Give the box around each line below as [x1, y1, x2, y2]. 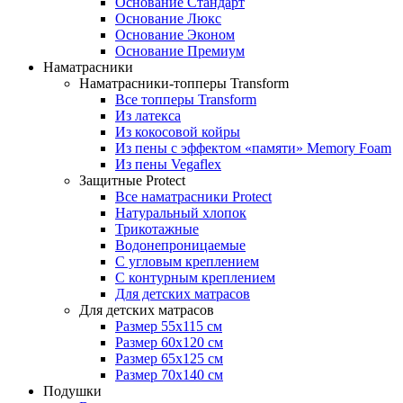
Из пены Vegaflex [115, 157, 221, 172]
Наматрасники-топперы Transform [79, 76, 289, 91]
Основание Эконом [115, 27, 235, 42]
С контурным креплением [115, 270, 275, 285]
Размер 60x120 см [115, 335, 223, 350]
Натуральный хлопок [115, 205, 246, 220]
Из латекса [115, 108, 181, 123]
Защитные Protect [79, 173, 185, 188]
